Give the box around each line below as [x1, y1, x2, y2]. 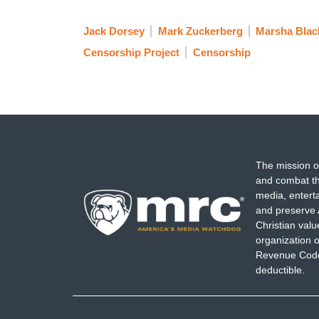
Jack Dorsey [83, 25, 145, 38]
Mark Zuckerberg [157, 25, 243, 38]
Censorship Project [83, 46, 179, 59]
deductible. [255, 263, 305, 276]
